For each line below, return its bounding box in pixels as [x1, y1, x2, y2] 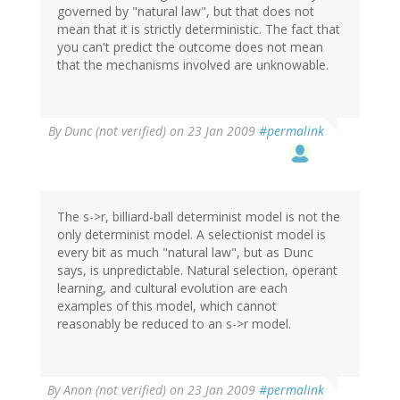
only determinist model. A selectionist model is [57, 226, 326, 244]
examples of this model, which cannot [57, 297, 277, 315]
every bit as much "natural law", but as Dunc [57, 244, 313, 262]
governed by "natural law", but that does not [57, 3, 314, 21]
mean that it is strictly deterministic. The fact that [57, 21, 340, 38]
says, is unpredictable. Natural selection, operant [57, 262, 337, 279]
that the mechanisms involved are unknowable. [57, 56, 329, 74]
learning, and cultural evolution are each [57, 279, 287, 297]
